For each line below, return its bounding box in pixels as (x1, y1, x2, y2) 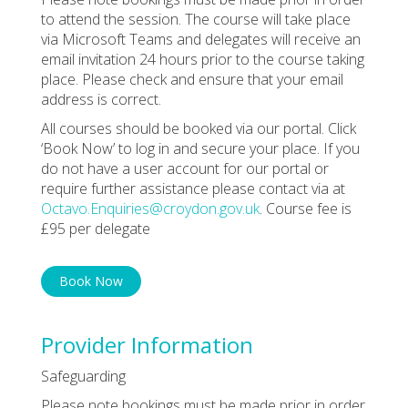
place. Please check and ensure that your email (41, 68, 343, 89)
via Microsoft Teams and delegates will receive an (41, 28, 361, 49)
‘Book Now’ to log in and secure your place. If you (41, 138, 360, 158)
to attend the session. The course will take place (41, 8, 351, 29)
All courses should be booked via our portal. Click (41, 117, 356, 138)
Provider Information (41, 329, 253, 360)
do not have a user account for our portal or (41, 158, 329, 178)
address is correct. (41, 88, 161, 109)
